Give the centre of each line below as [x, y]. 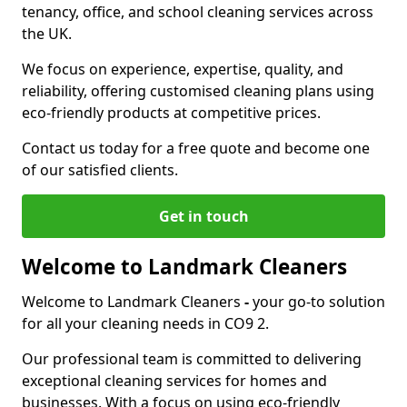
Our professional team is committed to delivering [192, 359]
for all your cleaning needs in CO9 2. [145, 323]
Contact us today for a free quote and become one [196, 148]
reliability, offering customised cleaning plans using [198, 91]
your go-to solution [319, 302]
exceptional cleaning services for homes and [174, 381]
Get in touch [203, 216]
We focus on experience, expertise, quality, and [183, 69]
